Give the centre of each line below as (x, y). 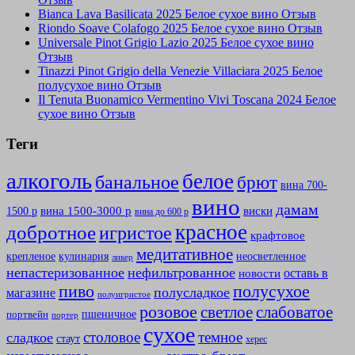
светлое (227, 313)
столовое (112, 338)
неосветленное (271, 257)
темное (220, 338)
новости (260, 273)
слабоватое (294, 313)
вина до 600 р (162, 212)
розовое (168, 312)
